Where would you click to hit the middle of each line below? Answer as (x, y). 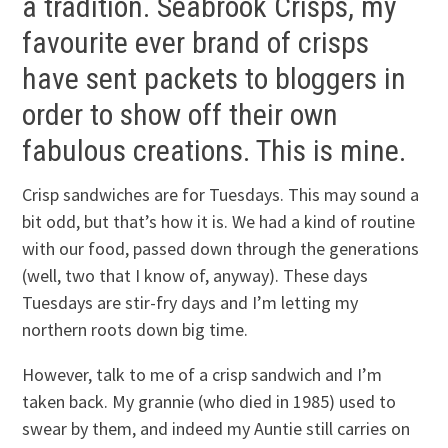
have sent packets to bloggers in (214, 79)
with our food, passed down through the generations (221, 249)
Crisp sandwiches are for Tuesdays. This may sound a (221, 195)
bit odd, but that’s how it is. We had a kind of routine (219, 222)
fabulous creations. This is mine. (214, 151)
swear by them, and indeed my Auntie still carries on (216, 429)
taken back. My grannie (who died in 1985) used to (209, 402)
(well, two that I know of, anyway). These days (195, 276)
